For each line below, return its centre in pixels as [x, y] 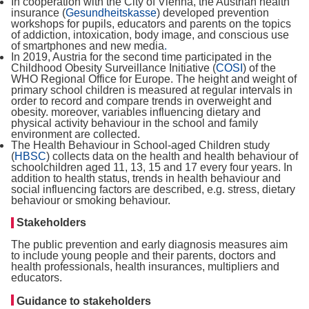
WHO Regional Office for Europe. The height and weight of [154, 79]
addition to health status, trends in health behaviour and [146, 178]
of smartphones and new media [88, 46]
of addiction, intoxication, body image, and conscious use [150, 35]
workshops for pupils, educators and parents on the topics [151, 24]
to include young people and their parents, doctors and [143, 256]
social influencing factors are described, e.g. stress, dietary [153, 189]
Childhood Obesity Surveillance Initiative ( [113, 68]
